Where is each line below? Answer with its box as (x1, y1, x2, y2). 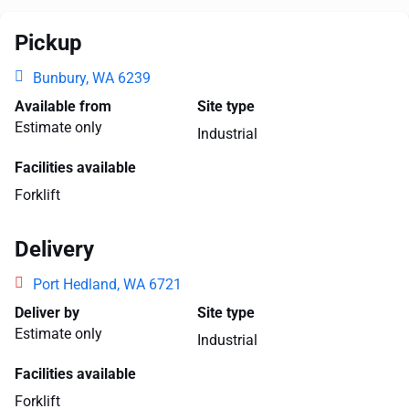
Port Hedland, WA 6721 (33, 276, 182, 293)
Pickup (15, 30, 82, 56)
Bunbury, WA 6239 (33, 69, 151, 87)
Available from (15, 98, 111, 115)
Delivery (15, 236, 94, 262)
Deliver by (15, 304, 79, 321)
